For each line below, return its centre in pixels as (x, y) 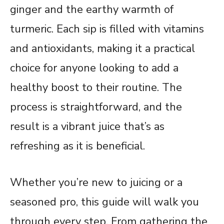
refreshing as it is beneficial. (77, 146)
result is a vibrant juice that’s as (87, 126)
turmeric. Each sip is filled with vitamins (107, 29)
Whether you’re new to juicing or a (96, 182)
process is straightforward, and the (96, 107)
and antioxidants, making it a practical (102, 48)
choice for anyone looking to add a (94, 68)
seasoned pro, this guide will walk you (104, 202)
